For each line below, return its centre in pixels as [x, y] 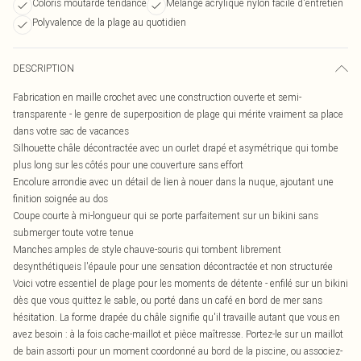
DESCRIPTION [44, 68]
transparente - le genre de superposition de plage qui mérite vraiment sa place [178, 114]
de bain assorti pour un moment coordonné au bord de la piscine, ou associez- [178, 351]
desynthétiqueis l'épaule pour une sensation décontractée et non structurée [173, 266]
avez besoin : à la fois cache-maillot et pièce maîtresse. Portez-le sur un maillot [178, 334]
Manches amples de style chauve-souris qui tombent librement [147, 249]
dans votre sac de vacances [71, 131]
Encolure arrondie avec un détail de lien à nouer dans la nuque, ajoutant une [173, 182]
